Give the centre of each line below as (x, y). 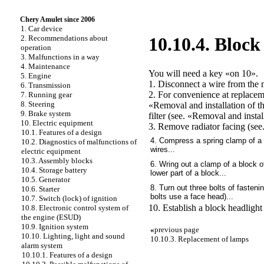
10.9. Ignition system (55, 227)
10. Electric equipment (57, 123)
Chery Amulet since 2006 (57, 19)
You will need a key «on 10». (203, 73)
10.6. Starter (40, 189)
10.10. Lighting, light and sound (73, 236)
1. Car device (42, 29)
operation (36, 47)
